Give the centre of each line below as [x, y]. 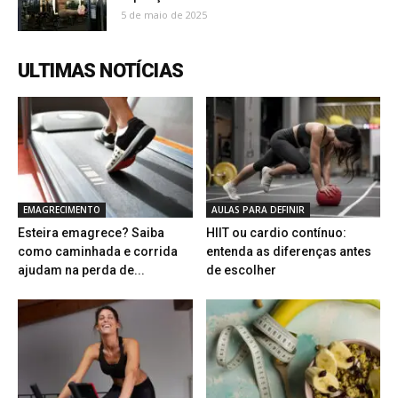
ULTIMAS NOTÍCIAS [101, 71]
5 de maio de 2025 [164, 15]
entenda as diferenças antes [288, 251]
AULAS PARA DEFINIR [258, 209]
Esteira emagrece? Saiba [91, 232]
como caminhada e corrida [98, 251]
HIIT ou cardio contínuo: [276, 232]
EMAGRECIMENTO [62, 209]
